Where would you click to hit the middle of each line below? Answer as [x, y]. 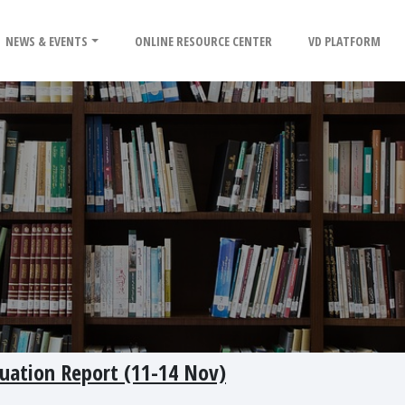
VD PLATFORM [345, 41]
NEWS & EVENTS [47, 41]
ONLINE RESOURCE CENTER [204, 41]
